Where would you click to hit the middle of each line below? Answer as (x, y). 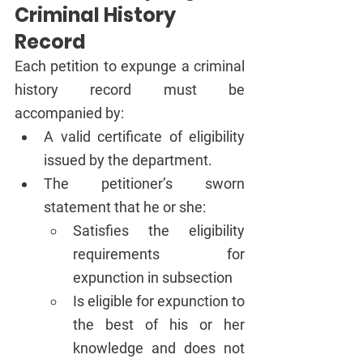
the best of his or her (159, 325)
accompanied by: (69, 113)
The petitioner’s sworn (144, 184)
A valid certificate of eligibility (144, 137)
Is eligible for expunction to (159, 301)
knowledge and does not (159, 348)
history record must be (130, 90)
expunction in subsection (154, 278)
